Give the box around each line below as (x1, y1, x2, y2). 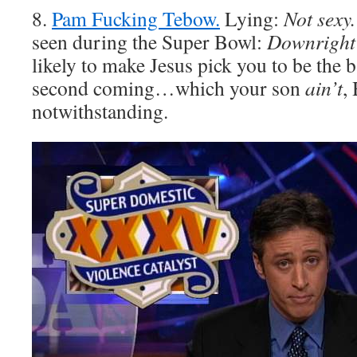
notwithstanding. (32, 97, 168, 124)
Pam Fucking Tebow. (52, 5, 220, 32)
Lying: (220, 5, 284, 32)
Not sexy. (284, 5, 355, 32)
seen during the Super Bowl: (32, 28, 267, 55)
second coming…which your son (32, 74, 305, 101)
